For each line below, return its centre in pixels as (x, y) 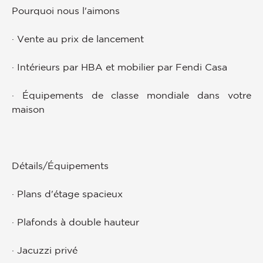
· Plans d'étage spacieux (67, 193)
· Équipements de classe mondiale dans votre (131, 95)
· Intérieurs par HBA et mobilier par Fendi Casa (119, 67)
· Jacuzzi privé (45, 250)
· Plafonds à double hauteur (75, 222)
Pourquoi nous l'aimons (66, 10)
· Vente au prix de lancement (78, 38)
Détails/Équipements (60, 165)
